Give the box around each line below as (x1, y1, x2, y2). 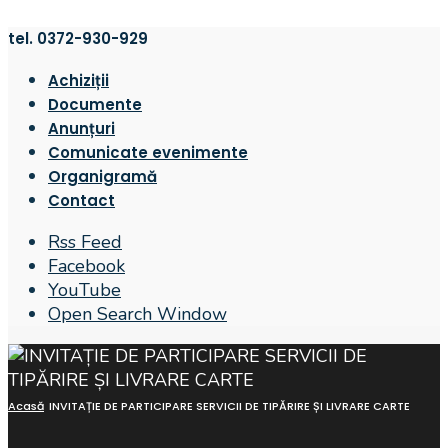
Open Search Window (48, 302, 227, 326)
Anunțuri (48, 118, 115, 139)
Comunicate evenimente (48, 142, 248, 163)
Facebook (48, 254, 125, 278)
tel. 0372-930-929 (8, 28, 148, 49)
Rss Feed (48, 230, 122, 254)
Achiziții (48, 70, 109, 91)
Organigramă (48, 166, 157, 187)
